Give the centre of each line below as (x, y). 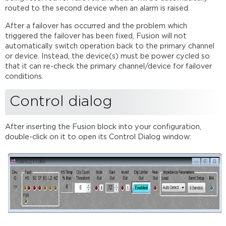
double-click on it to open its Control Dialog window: (98, 137)
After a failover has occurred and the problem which (96, 26)
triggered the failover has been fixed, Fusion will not (96, 36)
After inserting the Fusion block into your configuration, (103, 127)
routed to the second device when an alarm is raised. (98, 9)
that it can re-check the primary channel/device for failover (109, 66)
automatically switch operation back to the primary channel (110, 46)
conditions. (24, 76)
